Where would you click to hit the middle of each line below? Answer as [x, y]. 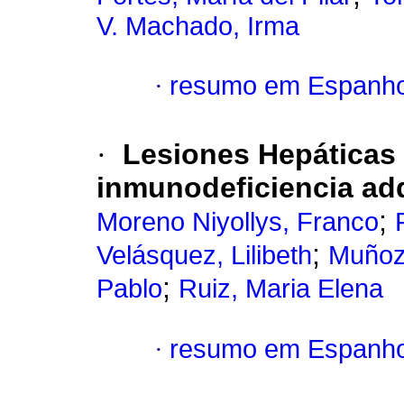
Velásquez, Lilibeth [204, 256]
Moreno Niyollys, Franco [238, 222]
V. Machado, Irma [198, 27]
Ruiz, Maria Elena [281, 289]
